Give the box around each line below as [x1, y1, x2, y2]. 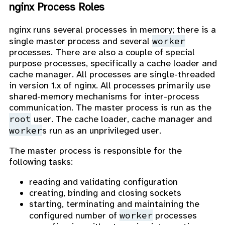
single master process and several [9, 35, 152, 47]
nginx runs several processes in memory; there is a [9, 24, 216, 35]
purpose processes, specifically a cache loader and [9, 57, 217, 69]
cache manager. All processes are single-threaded [9, 68, 215, 80]
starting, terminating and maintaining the [29, 198, 199, 209]
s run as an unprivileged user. [42, 125, 161, 136]
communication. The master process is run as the [9, 101, 211, 113]
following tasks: [9, 156, 73, 167]
